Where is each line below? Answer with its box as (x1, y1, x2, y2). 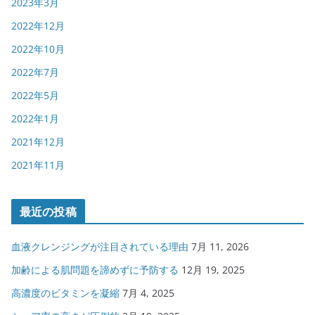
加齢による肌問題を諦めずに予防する (11, 263, 179, 276)
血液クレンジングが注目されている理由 (11, 240, 188, 253)
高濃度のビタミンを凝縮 (11, 286, 120, 300)
